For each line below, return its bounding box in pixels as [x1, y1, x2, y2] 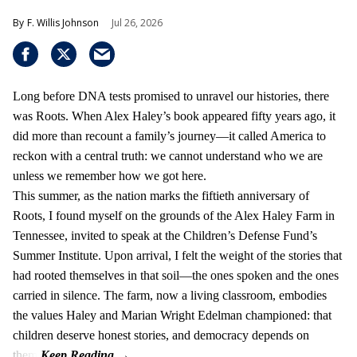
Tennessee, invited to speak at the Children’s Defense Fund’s [13, 228, 317, 242]
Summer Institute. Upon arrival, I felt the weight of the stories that [13, 248, 342, 262]
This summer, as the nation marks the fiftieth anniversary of [13, 188, 309, 202]
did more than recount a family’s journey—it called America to [13, 128, 326, 143]
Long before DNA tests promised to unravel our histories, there [13, 88, 329, 103]
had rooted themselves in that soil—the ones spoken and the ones [13, 268, 339, 282]
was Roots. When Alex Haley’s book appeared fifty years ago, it [13, 108, 335, 123]
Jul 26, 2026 [112, 15, 163, 29]
